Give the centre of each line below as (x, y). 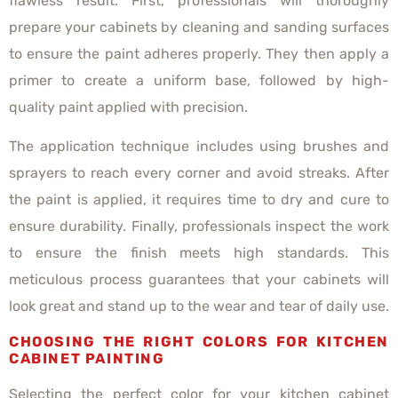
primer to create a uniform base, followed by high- (199, 80)
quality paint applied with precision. (130, 107)
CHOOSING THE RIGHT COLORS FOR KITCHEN (199, 341)
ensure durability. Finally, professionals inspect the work (199, 227)
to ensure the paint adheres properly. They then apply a (199, 53)
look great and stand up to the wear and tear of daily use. (199, 306)
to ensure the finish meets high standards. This (199, 253)
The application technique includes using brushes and (199, 147)
